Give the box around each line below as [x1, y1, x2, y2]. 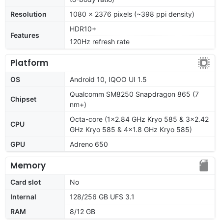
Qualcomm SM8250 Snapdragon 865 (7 [70, 89, 199, 98]
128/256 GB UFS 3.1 [70, 192, 135, 201]
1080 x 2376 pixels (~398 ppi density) [70, 9, 194, 18]
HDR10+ [70, 24, 96, 33]
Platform [10, 56, 49, 69]
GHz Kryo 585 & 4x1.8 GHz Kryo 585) [70, 125, 192, 134]
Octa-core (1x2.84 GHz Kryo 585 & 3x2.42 [70, 114, 209, 123]
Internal [10, 192, 36, 201]
